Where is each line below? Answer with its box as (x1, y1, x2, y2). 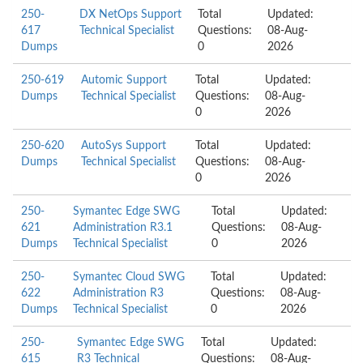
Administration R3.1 (73, 222, 173, 233)
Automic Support (80, 75, 167, 86)
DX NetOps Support (79, 9, 181, 20)
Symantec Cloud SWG (73, 271, 185, 283)
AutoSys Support (81, 140, 166, 152)
